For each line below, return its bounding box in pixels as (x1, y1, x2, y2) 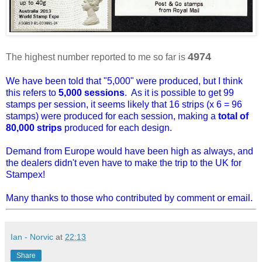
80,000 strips (6, 123, 62, 133)
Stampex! (6, 170, 47, 180)
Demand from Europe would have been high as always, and (6, 146, 253, 157)
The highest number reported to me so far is (6, 52, 188, 63)
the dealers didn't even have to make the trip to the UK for (6, 158, 242, 168)
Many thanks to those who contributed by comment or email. (6, 193, 253, 204)
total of (218, 111, 249, 122)
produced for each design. (62, 123, 172, 133)
